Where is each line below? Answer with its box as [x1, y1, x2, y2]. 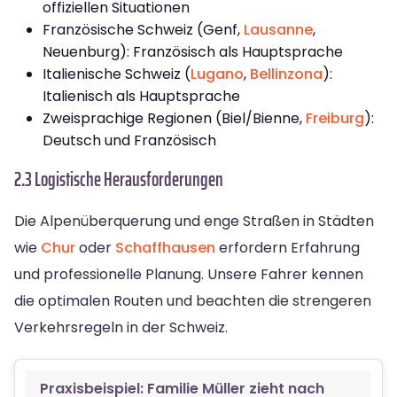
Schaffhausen [115, 237, 215, 258]
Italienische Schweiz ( [43, 63, 191, 84]
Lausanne [244, 19, 313, 40]
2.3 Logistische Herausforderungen [14, 163, 223, 195]
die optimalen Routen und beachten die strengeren [14, 290, 371, 311]
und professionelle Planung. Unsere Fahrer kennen [14, 263, 363, 284]
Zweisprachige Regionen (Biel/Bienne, [43, 107, 306, 128]
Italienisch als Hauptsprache [43, 85, 240, 106]
